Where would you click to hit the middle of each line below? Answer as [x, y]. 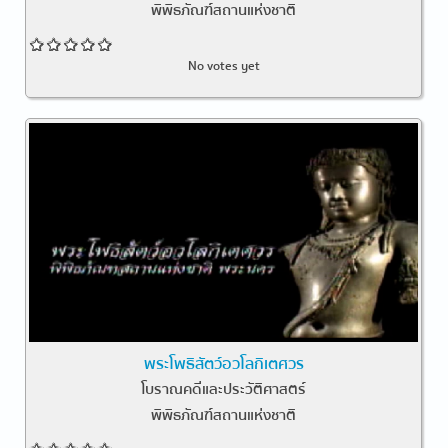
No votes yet [223, 65]
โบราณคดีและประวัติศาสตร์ [224, 388]
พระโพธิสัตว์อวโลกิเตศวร [223, 363]
